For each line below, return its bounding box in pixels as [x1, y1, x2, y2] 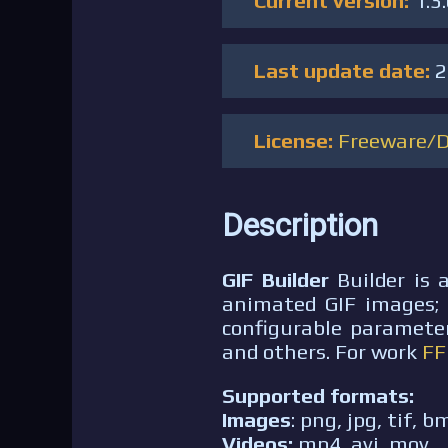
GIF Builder [222, 267, 329, 292]
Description [222, 206, 378, 244]
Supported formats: [222, 384, 414, 409]
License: [254, 128, 338, 153]
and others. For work [222, 339, 422, 364]
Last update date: [254, 58, 435, 83]
